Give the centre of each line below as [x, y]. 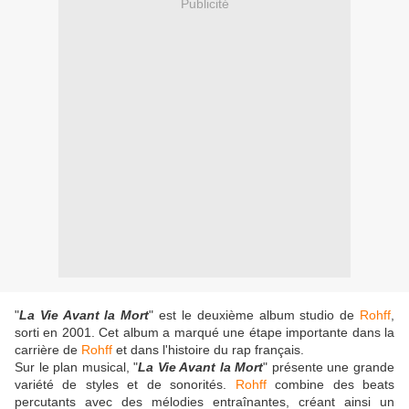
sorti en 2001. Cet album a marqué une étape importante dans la [204, 333]
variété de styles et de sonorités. [125, 385]
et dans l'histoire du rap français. [208, 350]
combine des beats [330, 385]
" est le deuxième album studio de [255, 315]
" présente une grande [329, 367]
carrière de [48, 350]
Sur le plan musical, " [77, 367]
